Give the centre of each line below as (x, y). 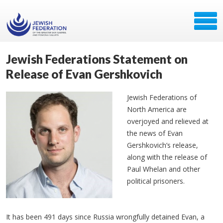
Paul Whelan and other (164, 169)
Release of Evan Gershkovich (84, 74)
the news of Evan (155, 133)
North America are (157, 109)
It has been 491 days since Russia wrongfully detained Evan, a (105, 217)
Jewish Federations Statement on (97, 59)
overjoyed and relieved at (168, 121)
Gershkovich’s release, (163, 145)
